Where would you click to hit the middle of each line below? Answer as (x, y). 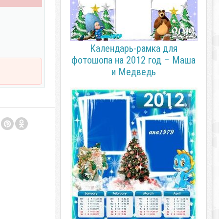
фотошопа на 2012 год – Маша (133, 60)
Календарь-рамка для (133, 48)
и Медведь (133, 72)
